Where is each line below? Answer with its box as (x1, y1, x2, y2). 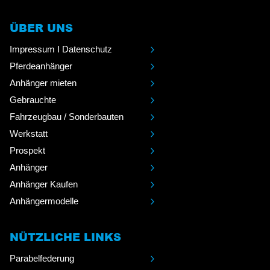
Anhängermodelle (10, 195, 78, 206)
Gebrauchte (10, 94, 56, 105)
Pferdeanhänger (10, 60, 72, 71)
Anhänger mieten (10, 77, 77, 88)
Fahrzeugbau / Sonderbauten (10, 111, 124, 122)
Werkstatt (10, 128, 48, 139)
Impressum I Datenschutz (10, 43, 112, 54)
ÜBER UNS (10, 20, 73, 34)
